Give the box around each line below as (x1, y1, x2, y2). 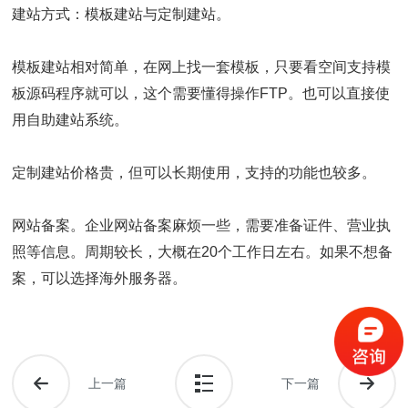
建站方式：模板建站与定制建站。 (12, 5, 231, 22)
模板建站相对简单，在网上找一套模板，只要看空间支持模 (12, 58, 392, 75)
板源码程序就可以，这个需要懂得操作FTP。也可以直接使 (12, 85, 391, 101)
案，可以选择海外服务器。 (12, 270, 188, 286)
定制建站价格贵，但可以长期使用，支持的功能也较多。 (12, 164, 377, 180)
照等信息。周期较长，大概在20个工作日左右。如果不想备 (12, 243, 393, 260)
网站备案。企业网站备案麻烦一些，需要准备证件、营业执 (12, 217, 392, 233)
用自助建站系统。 (12, 111, 129, 127)
